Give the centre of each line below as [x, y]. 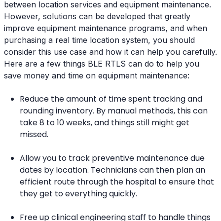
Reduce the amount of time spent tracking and [111, 99]
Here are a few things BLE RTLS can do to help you [102, 63]
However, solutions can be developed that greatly [97, 16]
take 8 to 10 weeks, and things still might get [105, 122]
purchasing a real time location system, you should [99, 40]
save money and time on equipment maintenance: [97, 75]
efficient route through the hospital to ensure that [117, 182]
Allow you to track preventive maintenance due [112, 158]
